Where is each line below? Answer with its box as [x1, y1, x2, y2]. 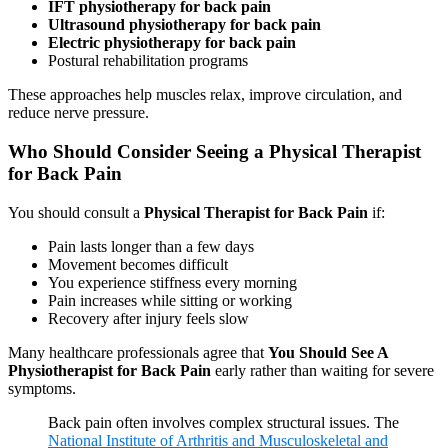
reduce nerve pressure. [8, 104, 149, 122]
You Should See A [268, 343, 388, 361]
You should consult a [8, 203, 144, 221]
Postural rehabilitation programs [48, 52, 248, 70]
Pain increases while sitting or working [48, 291, 292, 309]
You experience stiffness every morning [48, 273, 297, 291]
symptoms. [8, 379, 76, 397]
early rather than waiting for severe [211, 361, 434, 379]
